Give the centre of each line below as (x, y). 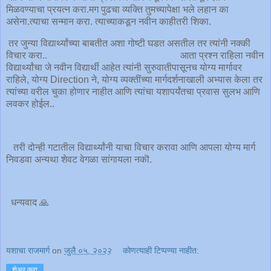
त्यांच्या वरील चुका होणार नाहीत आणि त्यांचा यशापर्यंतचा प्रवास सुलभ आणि (133, 91)
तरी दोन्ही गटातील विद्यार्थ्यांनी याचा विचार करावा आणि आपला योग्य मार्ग (131, 147)
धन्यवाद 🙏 (28, 203)
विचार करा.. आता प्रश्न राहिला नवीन (135, 55)
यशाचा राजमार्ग (28, 250)
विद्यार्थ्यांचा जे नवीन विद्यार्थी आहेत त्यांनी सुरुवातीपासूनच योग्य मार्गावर (124, 67)
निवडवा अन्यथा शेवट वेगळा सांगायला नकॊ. (80, 159)
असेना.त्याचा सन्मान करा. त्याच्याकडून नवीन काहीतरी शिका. (113, 22)
